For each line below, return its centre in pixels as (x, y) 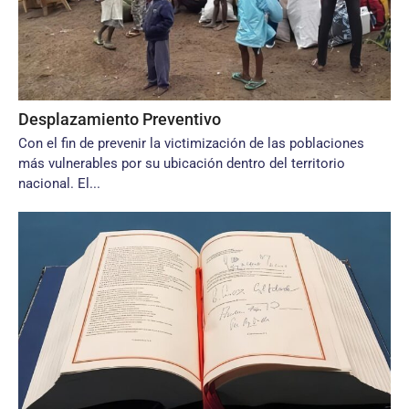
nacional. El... (59, 184)
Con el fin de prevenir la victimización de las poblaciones (191, 143)
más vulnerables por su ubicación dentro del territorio (182, 163)
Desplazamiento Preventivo (120, 119)
